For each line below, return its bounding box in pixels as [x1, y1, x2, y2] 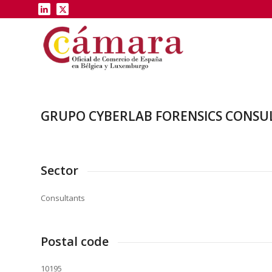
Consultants [41, 192, 85, 203]
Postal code [41, 233, 109, 250]
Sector [41, 162, 78, 178]
